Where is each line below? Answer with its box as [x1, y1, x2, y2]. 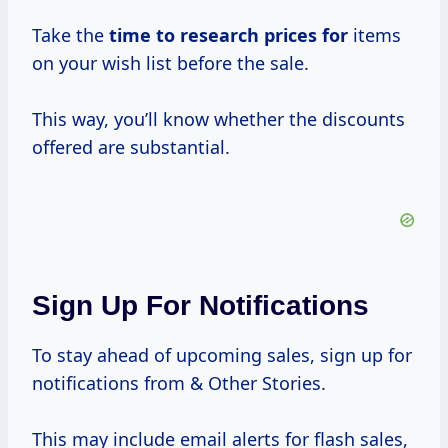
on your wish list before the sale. [32, 51, 309, 76]
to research [156, 23, 259, 48]
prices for [264, 23, 348, 48]
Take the [32, 23, 109, 48]
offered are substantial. [32, 135, 230, 160]
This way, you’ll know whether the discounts [32, 107, 405, 132]
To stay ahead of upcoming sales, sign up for [32, 343, 412, 368]
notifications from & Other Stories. [32, 371, 326, 396]
